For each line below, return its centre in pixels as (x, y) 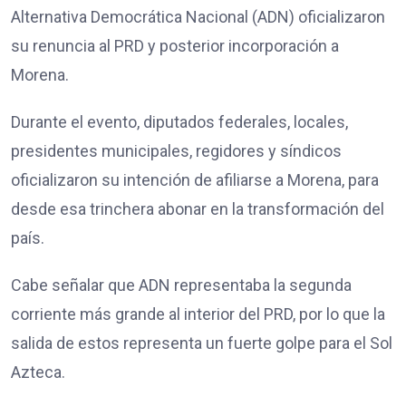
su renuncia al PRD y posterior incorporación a (175, 45)
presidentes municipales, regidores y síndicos (176, 150)
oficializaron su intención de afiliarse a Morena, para (195, 179)
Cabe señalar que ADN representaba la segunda (181, 285)
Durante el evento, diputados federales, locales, (179, 121)
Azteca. (38, 372)
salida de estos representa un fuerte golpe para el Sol (202, 343)
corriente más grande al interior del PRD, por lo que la (198, 314)
